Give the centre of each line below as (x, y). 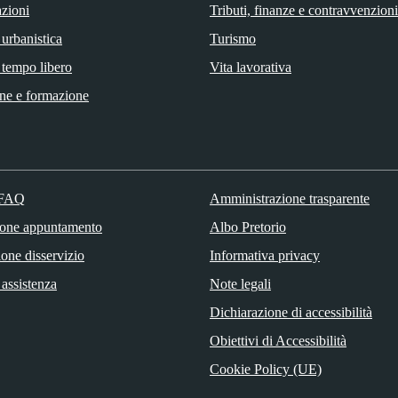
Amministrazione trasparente (289, 198)
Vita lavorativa (251, 67)
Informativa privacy (264, 255)
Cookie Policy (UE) (265, 369)
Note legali (240, 283)
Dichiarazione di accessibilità (291, 312)
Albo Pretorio (247, 227)
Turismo (233, 38)
